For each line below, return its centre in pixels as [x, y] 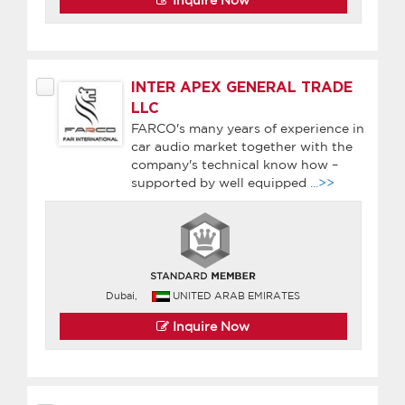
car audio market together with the [242, 146]
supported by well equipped [221, 182]
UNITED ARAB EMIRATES [237, 295]
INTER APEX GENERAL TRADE [242, 87]
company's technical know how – [235, 164]
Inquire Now [210, 326]
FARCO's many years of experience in [248, 128]
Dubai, [122, 295]
